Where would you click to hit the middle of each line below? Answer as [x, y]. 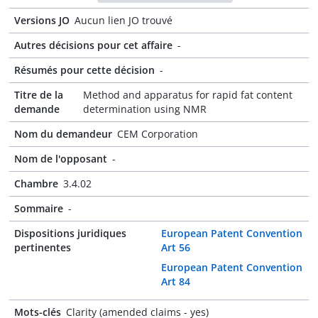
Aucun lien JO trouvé [124, 20]
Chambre [36, 183]
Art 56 [175, 247]
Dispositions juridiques [70, 233]
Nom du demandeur [63, 134]
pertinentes [43, 247]
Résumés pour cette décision [84, 70]
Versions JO [42, 20]
